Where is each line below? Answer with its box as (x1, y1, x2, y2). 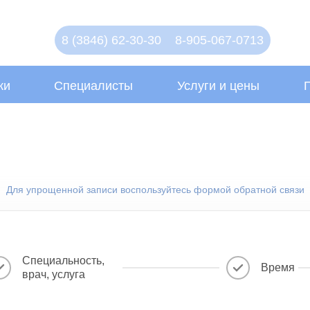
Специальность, (21, 255, 104, 267)
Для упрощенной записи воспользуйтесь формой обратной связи (6, 184, 304, 196)
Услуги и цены (177, 78, 260, 93)
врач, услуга (21, 268, 85, 281)
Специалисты (54, 78, 134, 93)
